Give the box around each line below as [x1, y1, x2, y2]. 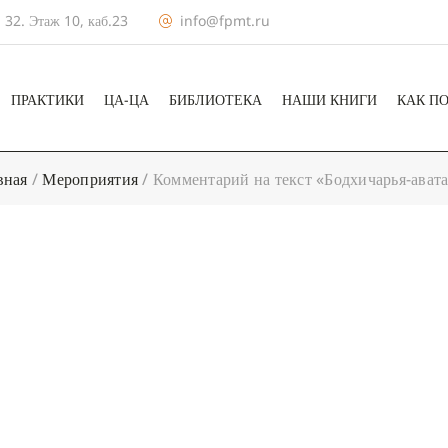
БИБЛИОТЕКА [169, 90, 262, 109]
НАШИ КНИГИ [282, 90, 377, 109]
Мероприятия [42, 168, 138, 190]
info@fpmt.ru [180, 11, 270, 30]
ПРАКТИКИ [11, 90, 84, 109]
